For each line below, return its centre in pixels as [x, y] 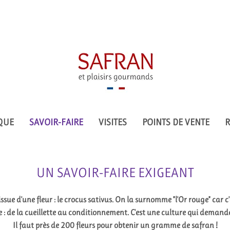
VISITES [112, 122]
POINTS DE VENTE [176, 122]
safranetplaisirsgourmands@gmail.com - [150, 12]
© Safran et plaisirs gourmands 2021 [78, 65]
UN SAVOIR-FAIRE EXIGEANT [115, 172]
